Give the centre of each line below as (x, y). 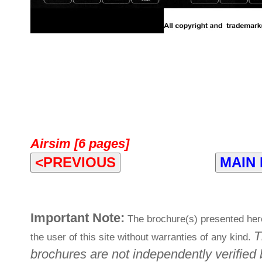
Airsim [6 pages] (80, 143)
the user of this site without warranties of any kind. (142, 237)
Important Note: (77, 218)
